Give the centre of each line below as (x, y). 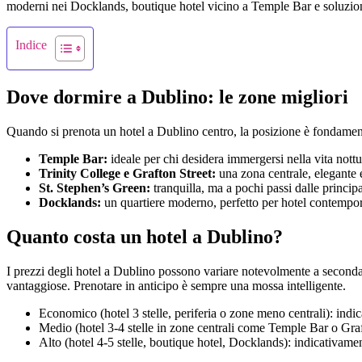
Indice (31, 44)
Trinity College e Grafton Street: (127, 173)
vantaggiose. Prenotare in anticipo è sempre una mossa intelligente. (176, 285)
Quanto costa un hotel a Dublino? (145, 236)
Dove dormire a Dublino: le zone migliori (177, 97)
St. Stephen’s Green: (95, 187)
